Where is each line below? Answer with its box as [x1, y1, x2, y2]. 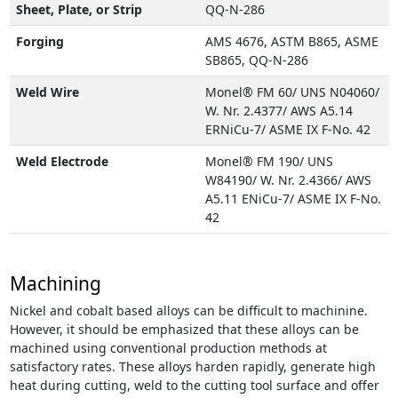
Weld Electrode [15, 153, 108, 170]
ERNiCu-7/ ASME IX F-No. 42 [204, 121, 370, 138]
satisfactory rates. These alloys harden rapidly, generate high [9, 358, 376, 375]
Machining [9, 271, 101, 296]
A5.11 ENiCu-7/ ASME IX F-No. [204, 190, 381, 207]
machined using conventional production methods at [9, 339, 327, 356]
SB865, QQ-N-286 [204, 52, 308, 68]
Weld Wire [15, 84, 79, 100]
